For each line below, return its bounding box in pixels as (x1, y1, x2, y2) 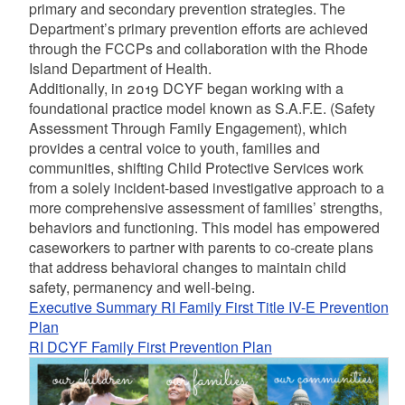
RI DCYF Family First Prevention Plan (28, 336, 272, 357)
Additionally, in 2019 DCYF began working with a (28, 78, 344, 99)
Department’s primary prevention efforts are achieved (28, 18, 368, 39)
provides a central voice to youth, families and (28, 137, 320, 158)
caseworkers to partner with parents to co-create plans (28, 237, 373, 258)
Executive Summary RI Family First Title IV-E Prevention (28, 297, 389, 317)
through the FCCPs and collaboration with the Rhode (28, 38, 368, 59)
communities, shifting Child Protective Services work (28, 157, 363, 178)
